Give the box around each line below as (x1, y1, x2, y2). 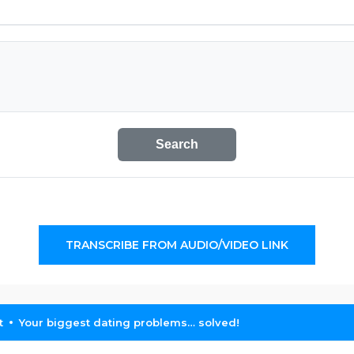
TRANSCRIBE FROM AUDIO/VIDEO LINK (66, 238, 288, 252)
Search (156, 137, 198, 151)
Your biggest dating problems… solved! (19, 316, 239, 329)
